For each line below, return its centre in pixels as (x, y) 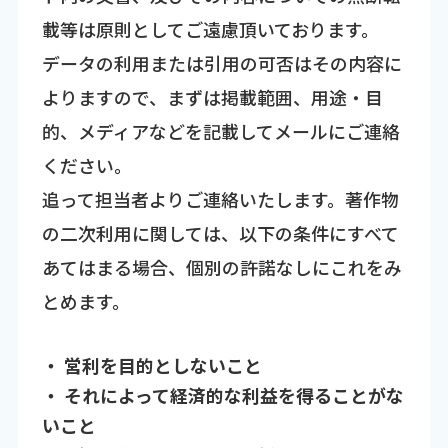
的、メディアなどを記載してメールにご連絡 (220, 130)
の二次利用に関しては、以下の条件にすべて (220, 232)
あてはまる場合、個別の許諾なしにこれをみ (221, 266)
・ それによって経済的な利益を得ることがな (222, 395)
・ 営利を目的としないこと (151, 365)
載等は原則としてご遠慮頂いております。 (210, 28)
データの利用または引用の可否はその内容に (221, 62)
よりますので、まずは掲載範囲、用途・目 (212, 96)
